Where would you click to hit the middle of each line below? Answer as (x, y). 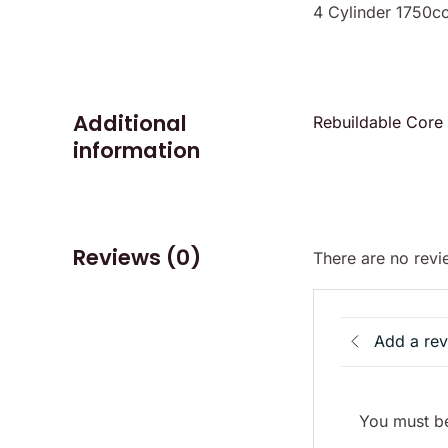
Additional (130, 123)
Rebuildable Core (378, 121)
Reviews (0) (137, 257)
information (137, 150)
